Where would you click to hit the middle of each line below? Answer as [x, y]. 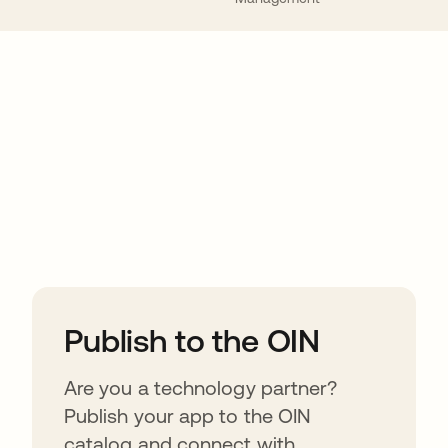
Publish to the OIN [192, 340]
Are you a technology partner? [201, 387]
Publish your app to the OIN [188, 415]
